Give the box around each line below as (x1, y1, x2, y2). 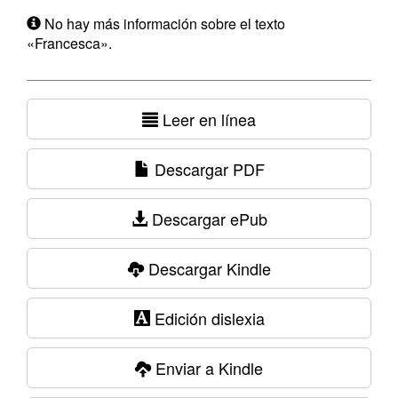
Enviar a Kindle (151, 356, 263, 379)
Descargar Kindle (143, 257, 271, 280)
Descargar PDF (149, 157, 265, 180)
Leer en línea (158, 107, 256, 131)
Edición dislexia (149, 306, 265, 330)
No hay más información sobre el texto (41, 13, 285, 34)
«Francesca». (27, 33, 112, 53)
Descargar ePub (147, 207, 267, 230)
